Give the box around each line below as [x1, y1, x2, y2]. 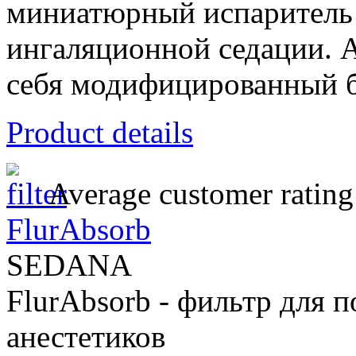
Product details [6, 115, 193, 150]
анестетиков [6, 319, 165, 354]
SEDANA [6, 248, 132, 283]
